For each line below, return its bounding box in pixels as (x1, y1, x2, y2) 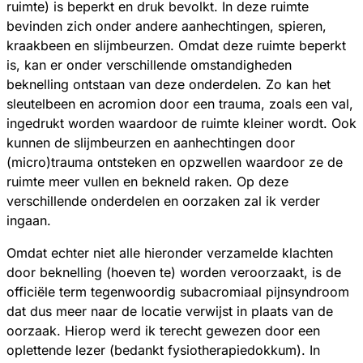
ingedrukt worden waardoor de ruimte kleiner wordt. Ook (6, 114, 357, 131)
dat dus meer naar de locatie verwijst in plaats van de (6, 302, 333, 319)
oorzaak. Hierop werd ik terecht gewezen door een (6, 322, 320, 339)
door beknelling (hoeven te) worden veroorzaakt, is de (6, 263, 341, 280)
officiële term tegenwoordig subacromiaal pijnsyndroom (6, 283, 349, 300)
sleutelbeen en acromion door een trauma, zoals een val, (6, 95, 353, 112)
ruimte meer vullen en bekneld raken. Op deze (6, 173, 288, 190)
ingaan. (6, 211, 51, 228)
